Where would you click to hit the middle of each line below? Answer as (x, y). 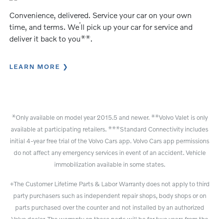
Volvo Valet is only (183, 117)
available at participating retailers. (59, 129)
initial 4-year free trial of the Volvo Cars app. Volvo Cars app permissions (109, 141)
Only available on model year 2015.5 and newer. (83, 117)
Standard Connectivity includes (164, 129)
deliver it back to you (45, 38)
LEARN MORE (35, 66)
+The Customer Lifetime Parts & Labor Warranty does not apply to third (109, 184)
